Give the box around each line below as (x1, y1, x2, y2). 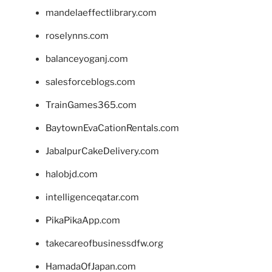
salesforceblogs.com (46, 76, 135, 87)
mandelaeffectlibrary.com (46, 7, 157, 18)
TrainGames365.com (46, 99, 137, 110)
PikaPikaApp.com (46, 214, 120, 226)
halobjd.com (46, 168, 98, 180)
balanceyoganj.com (46, 53, 128, 64)
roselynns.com (46, 30, 109, 41)
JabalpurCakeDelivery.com (46, 145, 159, 157)
